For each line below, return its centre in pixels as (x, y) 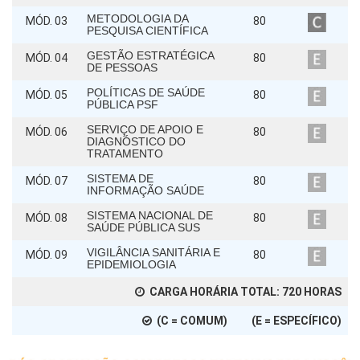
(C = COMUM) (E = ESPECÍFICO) (249, 321)
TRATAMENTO (125, 154)
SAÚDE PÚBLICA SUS (143, 228)
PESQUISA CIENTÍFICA (147, 31)
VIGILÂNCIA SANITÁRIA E (153, 253)
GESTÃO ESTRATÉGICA (150, 56)
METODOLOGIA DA (137, 19)
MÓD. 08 (46, 218)
